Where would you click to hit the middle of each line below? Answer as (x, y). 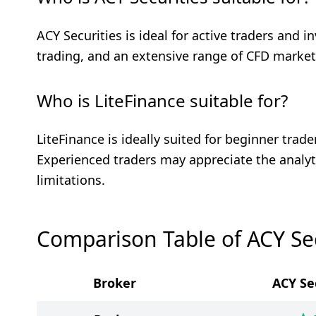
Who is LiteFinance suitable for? (162, 101)
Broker (114, 283)
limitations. (71, 180)
